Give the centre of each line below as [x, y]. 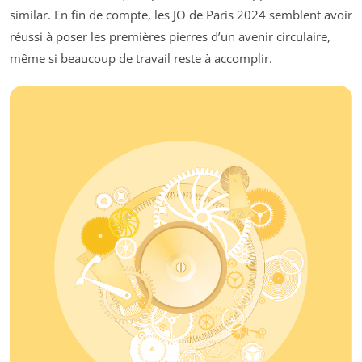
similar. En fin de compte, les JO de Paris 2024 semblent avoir [181, 14]
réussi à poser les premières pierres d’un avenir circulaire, [170, 36]
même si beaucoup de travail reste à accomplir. [141, 58]
